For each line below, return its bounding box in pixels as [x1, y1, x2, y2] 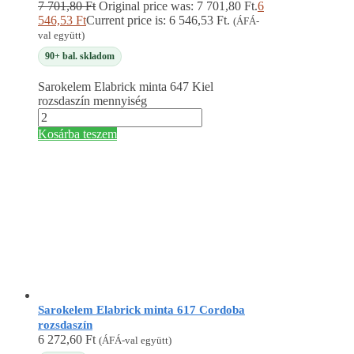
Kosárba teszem [38, 127, 117, 141]
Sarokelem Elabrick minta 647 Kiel [38, 80, 213, 94]
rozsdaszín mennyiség [38, 94, 147, 108]
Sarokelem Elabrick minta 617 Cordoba [38, 303, 245, 317]
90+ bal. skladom [45, 50, 115, 62]
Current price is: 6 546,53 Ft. [86, 13, 230, 28]
